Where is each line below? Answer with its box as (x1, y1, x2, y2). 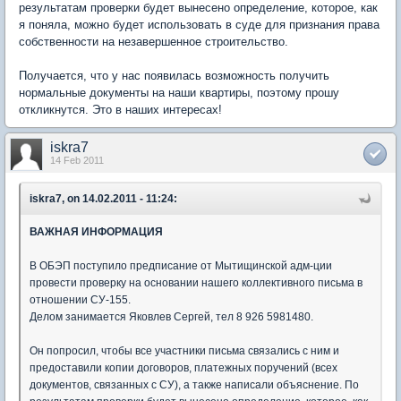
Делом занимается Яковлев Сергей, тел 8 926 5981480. (30, 310, 313, 323)
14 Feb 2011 (50, 154, 104, 166)
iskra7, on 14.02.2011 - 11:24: (30, 192, 177, 205)
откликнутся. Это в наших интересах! (19, 102, 222, 116)
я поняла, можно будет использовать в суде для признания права (19, 17, 380, 31)
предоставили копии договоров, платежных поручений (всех (30, 361, 337, 374)
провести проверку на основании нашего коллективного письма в (30, 276, 363, 289)
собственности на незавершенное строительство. (19, 34, 288, 48)
